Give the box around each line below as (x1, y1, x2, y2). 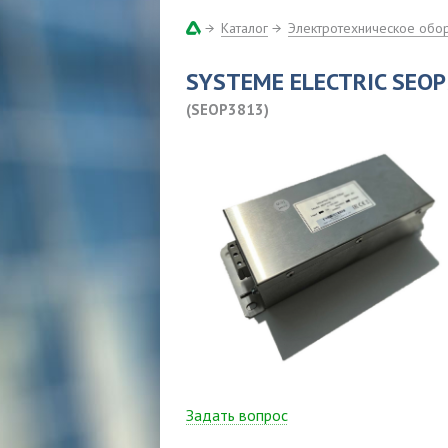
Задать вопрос (186, 405, 288, 425)
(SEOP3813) (186, 100, 269, 119)
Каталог (221, 19, 268, 37)
